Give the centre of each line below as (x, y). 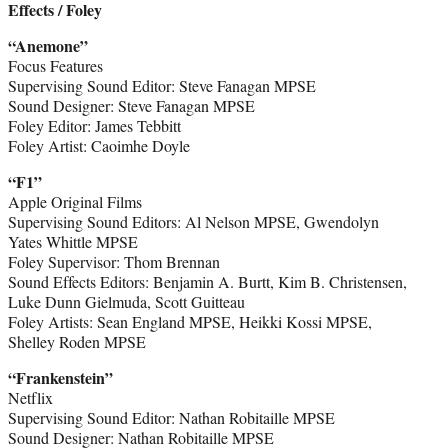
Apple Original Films (75, 201)
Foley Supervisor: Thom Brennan (114, 261)
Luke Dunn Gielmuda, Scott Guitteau (126, 301)
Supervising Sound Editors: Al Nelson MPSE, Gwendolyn (193, 221)
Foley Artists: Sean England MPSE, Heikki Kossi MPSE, (190, 321)
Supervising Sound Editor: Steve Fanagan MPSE (162, 85)
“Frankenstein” (60, 377)
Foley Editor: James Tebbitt (94, 125)
